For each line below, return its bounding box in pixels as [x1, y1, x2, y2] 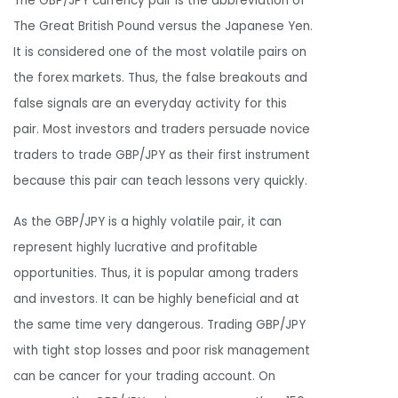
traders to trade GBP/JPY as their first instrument [13, 147, 310, 164]
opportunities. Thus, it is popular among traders [13, 264, 298, 282]
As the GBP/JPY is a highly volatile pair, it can [13, 212, 282, 230]
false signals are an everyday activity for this [13, 95, 287, 113]
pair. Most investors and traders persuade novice [13, 121, 310, 139]
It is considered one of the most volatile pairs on [13, 44, 306, 61]
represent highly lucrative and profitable [13, 238, 258, 256]
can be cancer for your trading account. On [13, 367, 275, 385]
